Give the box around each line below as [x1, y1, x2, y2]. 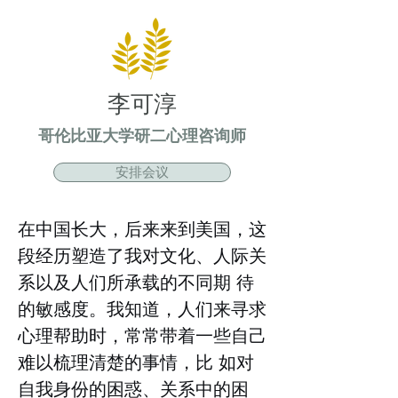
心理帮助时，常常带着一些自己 [18, 323, 267, 347]
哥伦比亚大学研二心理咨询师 [38, 124, 246, 146]
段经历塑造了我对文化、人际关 [18, 243, 267, 267]
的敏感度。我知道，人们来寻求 [18, 297, 267, 321]
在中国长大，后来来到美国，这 [18, 217, 267, 241]
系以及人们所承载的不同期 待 [18, 270, 254, 294]
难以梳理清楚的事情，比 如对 [18, 350, 254, 374]
